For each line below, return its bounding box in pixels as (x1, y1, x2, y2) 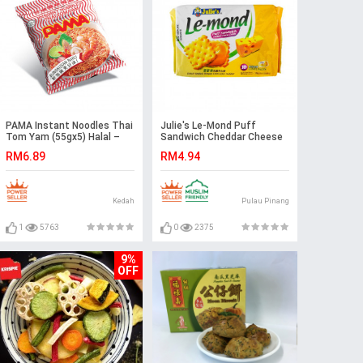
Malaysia (5, 143, 46, 155)
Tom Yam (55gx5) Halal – (5, 131, 120, 143)
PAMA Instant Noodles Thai (5, 120, 133, 132)
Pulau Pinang (241, 197, 289, 206)
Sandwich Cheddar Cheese (160, 131, 283, 143)
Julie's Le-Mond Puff (160, 120, 256, 132)
